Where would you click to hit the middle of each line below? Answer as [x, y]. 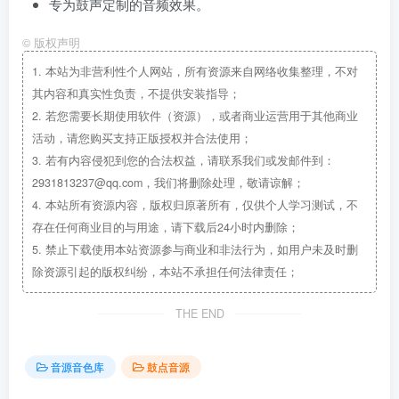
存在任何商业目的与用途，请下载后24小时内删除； [166, 227]
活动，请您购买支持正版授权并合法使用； [142, 138]
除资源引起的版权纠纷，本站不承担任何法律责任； [165, 271]
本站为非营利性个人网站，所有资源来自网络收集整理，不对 [200, 71]
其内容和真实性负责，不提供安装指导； [136, 93]
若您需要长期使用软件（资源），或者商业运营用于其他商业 [200, 115]
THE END [199, 313]
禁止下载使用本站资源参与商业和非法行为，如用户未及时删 [200, 249]
